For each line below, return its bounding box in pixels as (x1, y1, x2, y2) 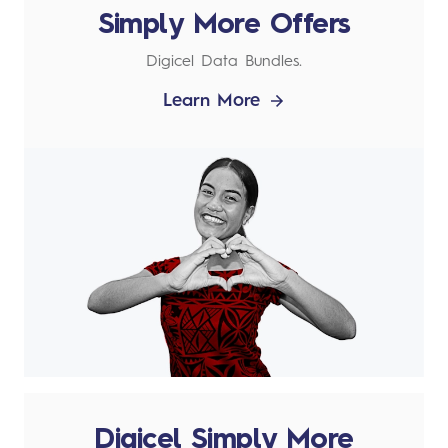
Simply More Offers (97, 11, 351, 40)
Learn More (162, 91, 260, 110)
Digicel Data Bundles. (146, 53, 302, 70)
